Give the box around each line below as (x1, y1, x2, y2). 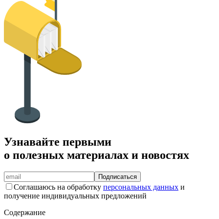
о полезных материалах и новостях (4, 148, 189, 161)
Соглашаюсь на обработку (14, 182, 101, 191)
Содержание (4, 208, 45, 217)
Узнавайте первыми (4, 135, 111, 148)
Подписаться (98, 173, 137, 180)
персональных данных (103, 182, 178, 191)
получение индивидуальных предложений (4, 191, 147, 200)
